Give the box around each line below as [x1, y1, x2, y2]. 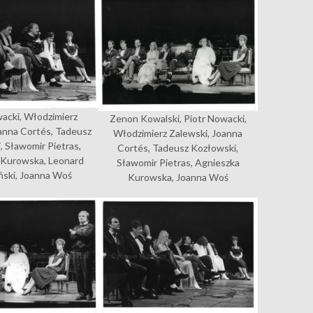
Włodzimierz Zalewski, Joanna [113, 127, 243, 140]
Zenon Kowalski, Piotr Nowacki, [109, 112, 247, 125]
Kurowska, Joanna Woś [127, 171, 228, 184]
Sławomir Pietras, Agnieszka [116, 156, 240, 169]
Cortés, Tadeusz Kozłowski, [117, 142, 239, 154]
